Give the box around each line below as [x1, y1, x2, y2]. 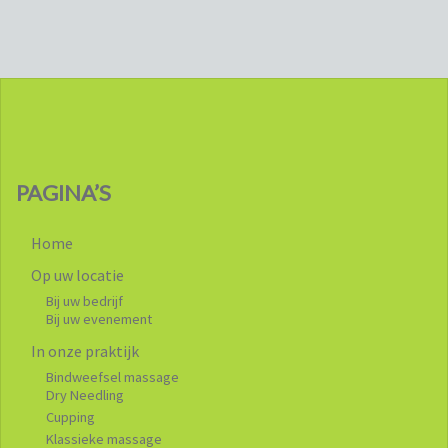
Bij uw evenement [46, 309, 152, 328]
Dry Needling [46, 385, 124, 404]
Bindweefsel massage [46, 367, 179, 386]
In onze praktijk [31, 340, 139, 361]
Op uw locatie [31, 264, 124, 285]
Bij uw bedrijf [46, 291, 123, 310]
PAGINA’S [16, 178, 111, 206]
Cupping [46, 407, 95, 426]
